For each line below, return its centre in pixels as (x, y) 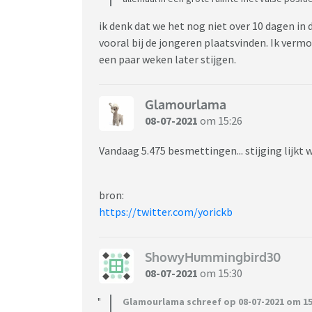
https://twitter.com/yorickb (166, 211)
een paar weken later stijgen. (169, 59)
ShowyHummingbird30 (213, 257)
